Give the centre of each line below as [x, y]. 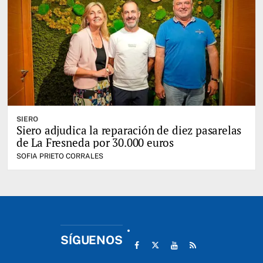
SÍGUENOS [92, 240]
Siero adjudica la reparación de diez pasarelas [129, 130]
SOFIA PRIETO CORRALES [60, 156]
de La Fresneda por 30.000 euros [95, 142]
